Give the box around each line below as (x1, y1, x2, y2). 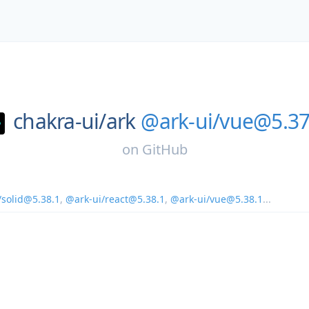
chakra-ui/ (13, 107, 106, 135)
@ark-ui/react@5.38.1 (66, 192, 165, 206)
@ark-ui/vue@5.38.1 (170, 192, 263, 206)
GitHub (141, 139, 188, 159)
